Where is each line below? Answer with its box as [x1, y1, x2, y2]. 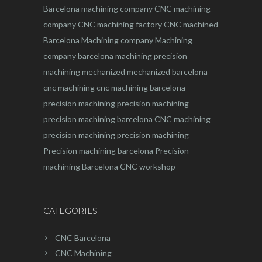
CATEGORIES [43, 206, 98, 216]
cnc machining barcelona [96, 82, 185, 92]
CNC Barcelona [55, 233, 111, 243]
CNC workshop [120, 161, 175, 171]
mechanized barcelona [127, 67, 208, 77]
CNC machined [164, 19, 218, 29]
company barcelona [43, 51, 113, 61]
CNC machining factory [78, 19, 162, 29]
